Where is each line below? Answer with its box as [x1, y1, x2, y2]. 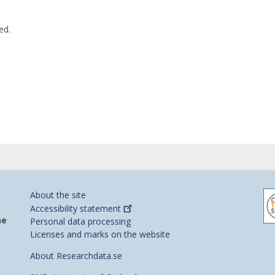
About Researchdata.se [30, 249, 122, 261]
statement [80, 202, 121, 214]
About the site [30, 188, 86, 201]
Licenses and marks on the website [30, 228, 170, 240]
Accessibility [30, 202, 80, 214]
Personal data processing [30, 215, 131, 227]
